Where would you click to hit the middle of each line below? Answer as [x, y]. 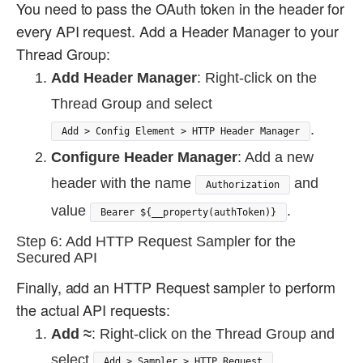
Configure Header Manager [144, 158]
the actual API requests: [93, 310]
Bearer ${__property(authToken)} [188, 213]
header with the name [123, 184]
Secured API [57, 258]
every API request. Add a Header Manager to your [177, 31]
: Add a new [275, 158]
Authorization [243, 185]
